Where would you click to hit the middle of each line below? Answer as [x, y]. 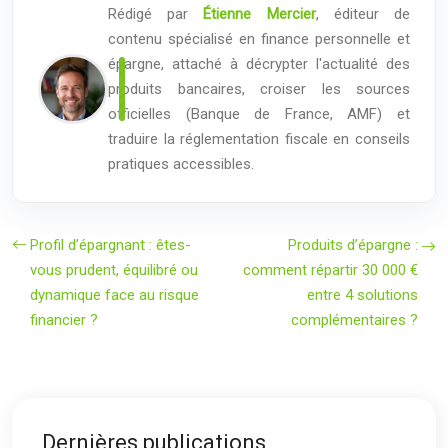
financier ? [64, 319]
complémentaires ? [354, 319]
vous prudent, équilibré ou [114, 269]
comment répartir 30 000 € [330, 269]
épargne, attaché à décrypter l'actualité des [259, 63]
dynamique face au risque [114, 294]
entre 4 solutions [362, 294]
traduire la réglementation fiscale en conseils [259, 138]
